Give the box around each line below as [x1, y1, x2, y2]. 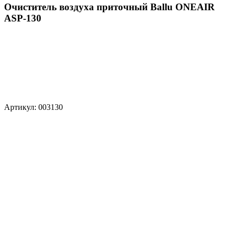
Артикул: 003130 [4, 103, 65, 112]
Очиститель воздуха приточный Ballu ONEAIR [4, 1, 215, 12]
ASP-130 [4, 12, 41, 24]
